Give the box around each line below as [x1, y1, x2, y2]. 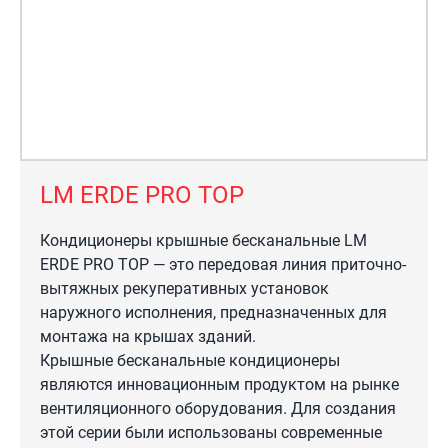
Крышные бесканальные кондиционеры [40, 351, 340, 370]
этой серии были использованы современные [40, 423, 382, 442]
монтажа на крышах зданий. [40, 327, 256, 346]
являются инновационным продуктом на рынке [40, 375, 399, 394]
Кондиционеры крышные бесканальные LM [40, 231, 367, 250]
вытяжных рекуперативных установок [40, 279, 329, 298]
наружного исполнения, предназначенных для [40, 303, 387, 322]
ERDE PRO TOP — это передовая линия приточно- [40, 255, 406, 274]
